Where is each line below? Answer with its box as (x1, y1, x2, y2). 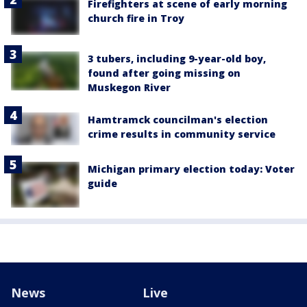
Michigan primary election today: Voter (88, 162, 295, 176)
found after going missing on (88, 66, 241, 80)
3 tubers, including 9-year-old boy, (88, 52, 266, 66)
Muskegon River (88, 81, 171, 95)
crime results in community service (88, 127, 275, 141)
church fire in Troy (88, 12, 184, 25)
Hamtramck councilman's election (88, 113, 268, 127)
